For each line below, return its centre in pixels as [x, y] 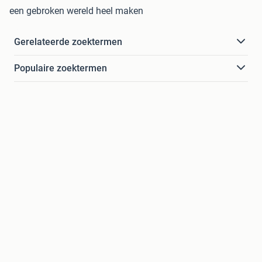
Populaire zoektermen [61, 68]
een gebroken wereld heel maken [76, 11]
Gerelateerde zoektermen [68, 42]
